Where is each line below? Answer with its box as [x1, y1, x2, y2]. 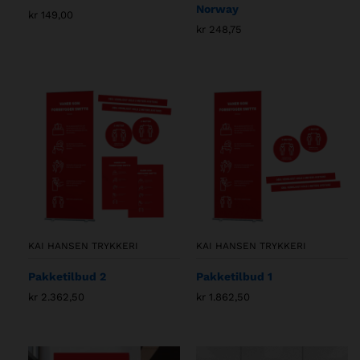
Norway [196, 2, 239, 15]
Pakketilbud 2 [28, 269, 106, 283]
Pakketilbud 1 [196, 269, 272, 283]
